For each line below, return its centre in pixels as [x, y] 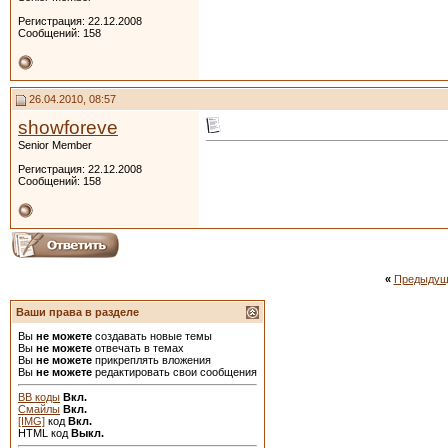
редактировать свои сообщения [174, 372]
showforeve [68, 127]
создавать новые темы [152, 336]
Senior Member [55, 145]
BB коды [39, 397]
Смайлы [39, 409]
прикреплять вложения [151, 360]
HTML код [44, 433]
